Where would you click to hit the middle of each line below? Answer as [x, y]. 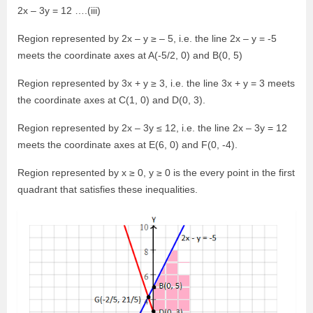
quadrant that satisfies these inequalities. [108, 189]
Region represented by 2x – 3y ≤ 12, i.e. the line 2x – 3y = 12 [152, 128]
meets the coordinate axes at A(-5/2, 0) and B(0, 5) [130, 55]
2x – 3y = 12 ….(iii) [59, 10]
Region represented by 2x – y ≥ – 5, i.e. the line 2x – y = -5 [147, 38]
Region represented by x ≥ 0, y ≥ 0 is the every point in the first [156, 173]
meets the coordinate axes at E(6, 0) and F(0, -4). [128, 145]
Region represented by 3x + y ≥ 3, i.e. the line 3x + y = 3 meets [156, 83]
